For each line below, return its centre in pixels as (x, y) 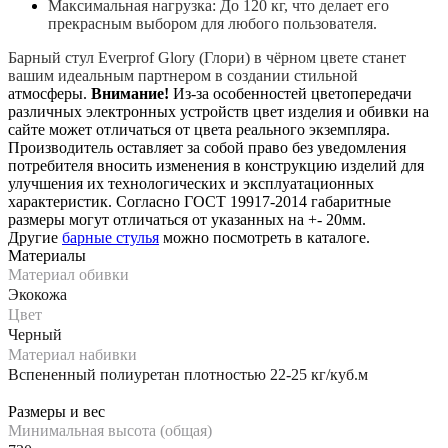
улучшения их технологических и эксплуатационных (191, 183)
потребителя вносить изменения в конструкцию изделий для (216, 165)
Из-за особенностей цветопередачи (290, 93)
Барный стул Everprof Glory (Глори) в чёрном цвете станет (207, 57)
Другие (35, 237)
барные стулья (110, 237)
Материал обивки (68, 274)
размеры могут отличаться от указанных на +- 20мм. (187, 219)
